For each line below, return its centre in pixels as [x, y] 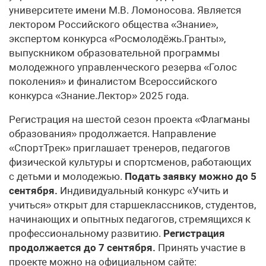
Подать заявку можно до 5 [191, 177]
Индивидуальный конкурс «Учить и [143, 191]
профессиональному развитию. [86, 234]
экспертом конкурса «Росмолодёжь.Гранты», [117, 39]
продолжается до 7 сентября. [82, 248]
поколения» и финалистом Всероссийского [113, 82]
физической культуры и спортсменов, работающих [130, 162]
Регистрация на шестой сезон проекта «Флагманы [129, 120]
